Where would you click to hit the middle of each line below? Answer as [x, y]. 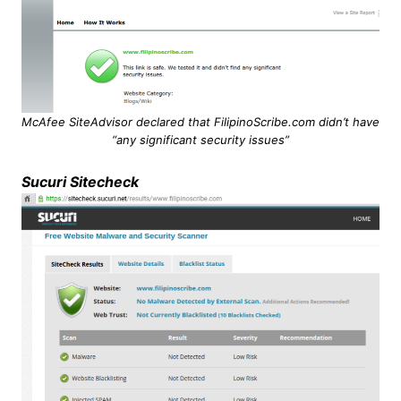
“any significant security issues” [200, 139]
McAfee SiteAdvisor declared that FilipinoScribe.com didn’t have [200, 121]
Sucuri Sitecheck [80, 181]
